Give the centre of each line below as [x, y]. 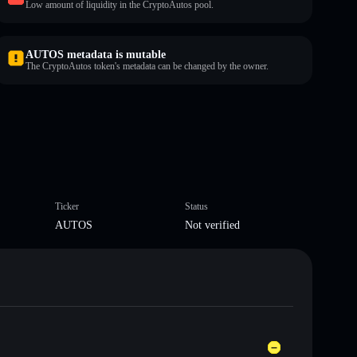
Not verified [212, 225]
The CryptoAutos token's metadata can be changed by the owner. [147, 66]
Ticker [67, 206]
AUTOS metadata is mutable [96, 54]
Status [196, 206]
